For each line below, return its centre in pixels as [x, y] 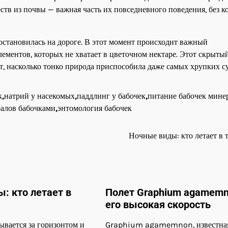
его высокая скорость [158, 205]
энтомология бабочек [95, 108]
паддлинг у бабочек [111, 96]
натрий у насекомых [39, 96]
